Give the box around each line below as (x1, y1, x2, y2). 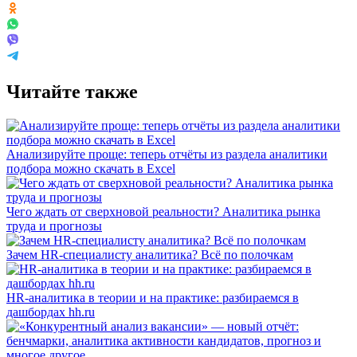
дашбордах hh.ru (6, 304, 95, 319)
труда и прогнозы (6, 218, 102, 233)
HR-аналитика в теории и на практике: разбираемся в (6, 290, 299, 304)
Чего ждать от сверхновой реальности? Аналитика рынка (6, 204, 320, 218)
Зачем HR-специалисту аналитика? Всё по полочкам (6, 247, 293, 261)
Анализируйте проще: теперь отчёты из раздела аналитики (6, 147, 328, 161)
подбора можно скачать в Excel (6, 161, 175, 175)
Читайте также (6, 80, 138, 102)
